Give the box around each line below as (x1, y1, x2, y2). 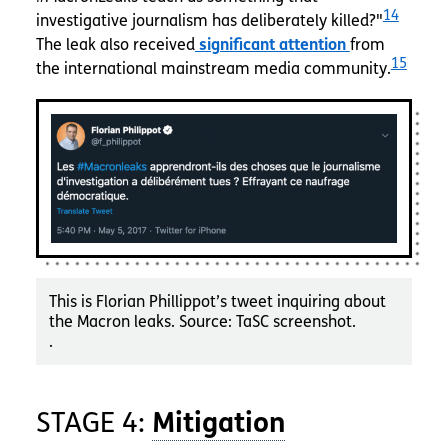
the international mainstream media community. (35, 58, 391, 78)
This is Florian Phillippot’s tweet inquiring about (49, 291, 387, 311)
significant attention (194, 34, 350, 54)
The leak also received (35, 34, 195, 54)
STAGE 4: (35, 406, 152, 441)
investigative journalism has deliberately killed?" (35, 10, 383, 30)
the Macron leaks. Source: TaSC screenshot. (49, 311, 357, 331)
